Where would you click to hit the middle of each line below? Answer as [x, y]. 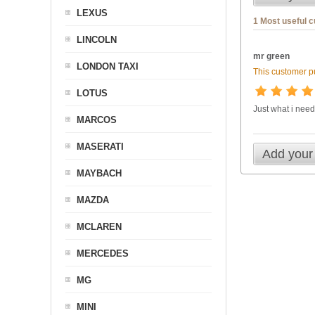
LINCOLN [97, 40]
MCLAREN [99, 227]
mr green [271, 57]
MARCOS [97, 120]
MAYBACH [99, 173]
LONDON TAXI [108, 66]
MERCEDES [103, 253]
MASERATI [100, 147]
